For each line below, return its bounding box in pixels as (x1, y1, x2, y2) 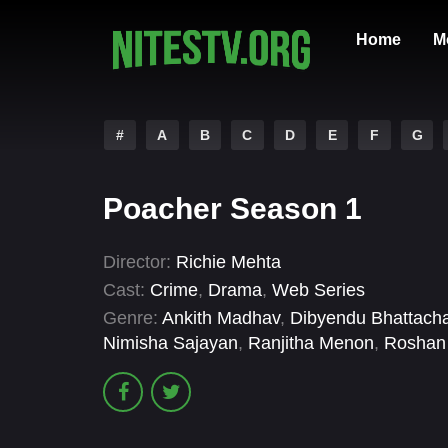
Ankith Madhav (162, 308, 280, 329)
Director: (103, 252, 171, 272)
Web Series (272, 280, 365, 301)
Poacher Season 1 (103, 192, 362, 225)
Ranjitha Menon (248, 333, 374, 354)
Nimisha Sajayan (103, 333, 238, 354)
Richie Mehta (176, 252, 281, 272)
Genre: (103, 308, 158, 329)
